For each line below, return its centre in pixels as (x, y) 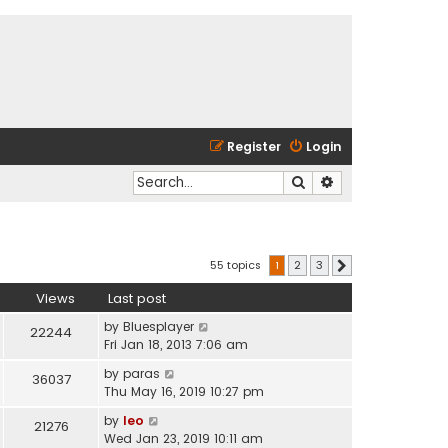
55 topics (237, 264)
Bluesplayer (158, 326)
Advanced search (386, 181)
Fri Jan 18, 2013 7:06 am (176, 344)
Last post (137, 298)
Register (254, 146)
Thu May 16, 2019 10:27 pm (184, 391)
